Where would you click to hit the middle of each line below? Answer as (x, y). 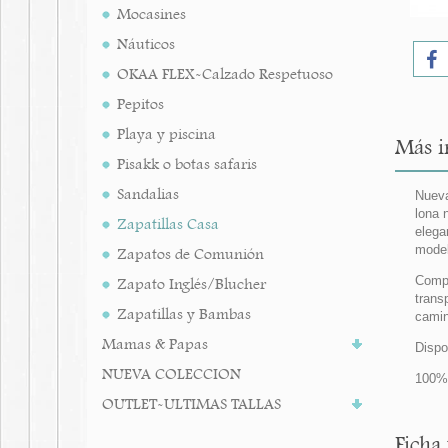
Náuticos (146, 44)
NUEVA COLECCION (171, 374)
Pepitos (140, 104)
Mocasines (151, 14)
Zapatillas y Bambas (184, 314)
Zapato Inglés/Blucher (191, 284)
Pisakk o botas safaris (187, 164)
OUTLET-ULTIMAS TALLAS (191, 404)
